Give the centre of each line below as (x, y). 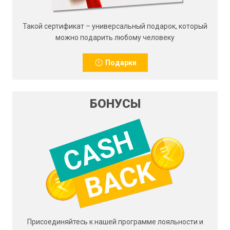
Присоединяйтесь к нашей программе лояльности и (115, 222)
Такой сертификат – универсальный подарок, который (115, 26)
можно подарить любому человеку (115, 37)
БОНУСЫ (115, 104)
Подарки (120, 63)
